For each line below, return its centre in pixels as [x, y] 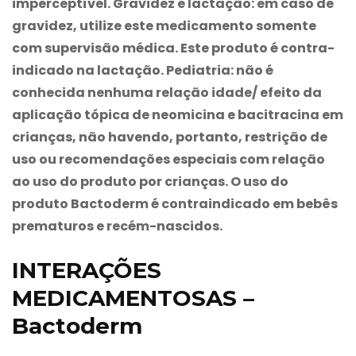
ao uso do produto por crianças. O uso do [150, 181]
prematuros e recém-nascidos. [117, 226]
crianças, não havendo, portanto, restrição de [170, 137]
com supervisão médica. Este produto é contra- [173, 48]
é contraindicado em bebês [243, 203]
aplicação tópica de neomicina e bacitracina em [178, 114]
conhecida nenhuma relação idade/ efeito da [167, 92]
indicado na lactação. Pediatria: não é [143, 70]
